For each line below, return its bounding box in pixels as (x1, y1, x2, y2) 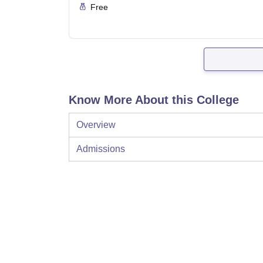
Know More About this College (69, 93, 239, 107)
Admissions (76, 144, 125, 154)
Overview (76, 120, 116, 130)
